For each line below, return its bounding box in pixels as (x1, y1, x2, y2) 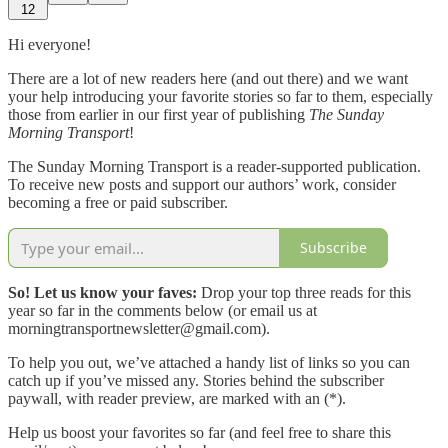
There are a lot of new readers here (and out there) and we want (8, 69, 408, 87)
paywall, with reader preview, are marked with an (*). (8, 389, 346, 407)
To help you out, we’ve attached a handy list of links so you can (8, 353, 410, 371)
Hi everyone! (8, 35, 91, 53)
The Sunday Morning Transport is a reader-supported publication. (8, 157, 421, 175)
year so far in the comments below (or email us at (8, 301, 317, 319)
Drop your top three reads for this (197, 283, 411, 301)
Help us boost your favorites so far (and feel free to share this (8, 423, 391, 441)
